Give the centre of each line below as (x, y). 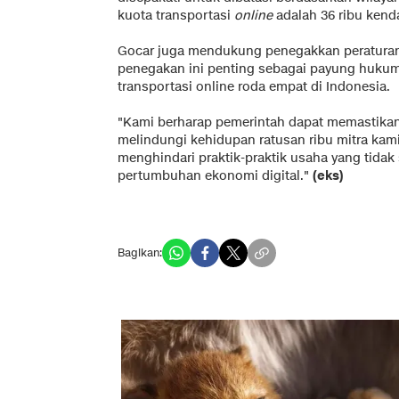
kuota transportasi (176, 15)
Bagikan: (140, 252)
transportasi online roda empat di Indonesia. (254, 86)
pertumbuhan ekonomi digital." (215, 175)
